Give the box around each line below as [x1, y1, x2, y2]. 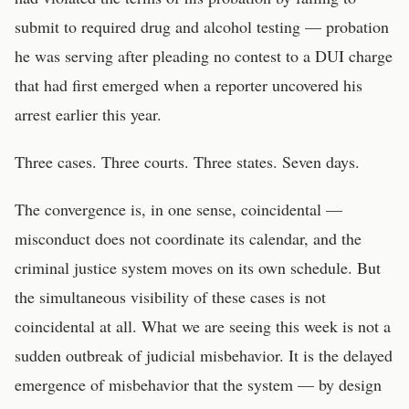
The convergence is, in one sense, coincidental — [15, 198, 342, 220]
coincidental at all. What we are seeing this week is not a [15, 315, 391, 337]
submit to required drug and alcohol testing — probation [15, 16, 389, 37]
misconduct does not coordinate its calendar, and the [15, 227, 362, 249]
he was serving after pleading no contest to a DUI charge [15, 45, 393, 67]
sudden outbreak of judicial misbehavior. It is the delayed [15, 344, 393, 366]
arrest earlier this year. [15, 103, 162, 125]
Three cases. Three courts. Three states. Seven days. [15, 151, 360, 173]
